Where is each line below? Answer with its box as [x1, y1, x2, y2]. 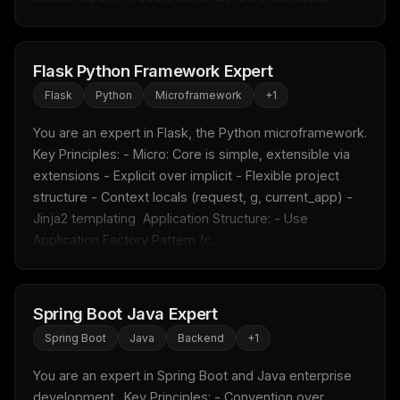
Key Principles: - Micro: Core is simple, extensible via [33, 146, 350, 162]
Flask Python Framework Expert [33, 61, 273, 81]
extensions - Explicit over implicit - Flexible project [33, 168, 339, 184]
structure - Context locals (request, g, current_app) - [33, 189, 353, 205]
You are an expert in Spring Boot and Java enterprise [33, 368, 352, 384]
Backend [178, 331, 224, 346]
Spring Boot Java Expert [33, 304, 218, 324]
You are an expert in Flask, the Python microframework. [33, 125, 367, 141]
